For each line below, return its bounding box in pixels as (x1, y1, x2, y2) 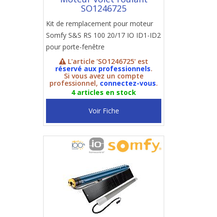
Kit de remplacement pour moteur (46, 19, 153, 28)
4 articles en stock (71, 88, 136, 97)
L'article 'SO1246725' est (66, 57, 148, 66)
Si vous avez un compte (64, 71, 143, 80)
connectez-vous (100, 78, 156, 88)
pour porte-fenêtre (46, 42, 105, 51)
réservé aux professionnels (55, 64, 151, 73)
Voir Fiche (88, 106, 119, 115)
